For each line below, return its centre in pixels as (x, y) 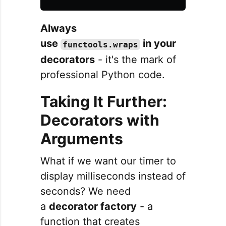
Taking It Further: (104, 102)
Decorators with (100, 120)
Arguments (82, 139)
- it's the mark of (135, 60)
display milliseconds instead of (113, 176)
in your (158, 44)
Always (59, 29)
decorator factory (93, 207)
